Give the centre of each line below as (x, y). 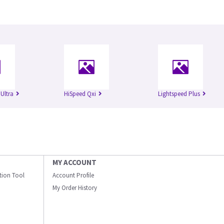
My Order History (75, 188)
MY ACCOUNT (74, 162)
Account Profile (73, 175)
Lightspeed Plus (179, 94)
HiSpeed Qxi (80, 94)
